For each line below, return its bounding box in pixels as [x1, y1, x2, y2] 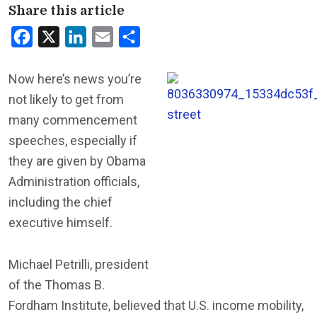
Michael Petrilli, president [8, 257, 149, 272]
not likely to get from [8, 92, 124, 107]
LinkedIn [86, 30, 129, 43]
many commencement [8, 113, 137, 127]
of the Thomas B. [8, 277, 105, 292]
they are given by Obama [8, 154, 146, 168]
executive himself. [8, 215, 113, 230]
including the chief [8, 195, 113, 209]
